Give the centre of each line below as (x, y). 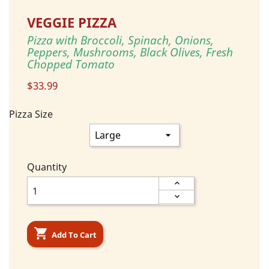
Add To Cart (74, 234)
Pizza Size (31, 114)
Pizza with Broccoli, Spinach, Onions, (120, 41)
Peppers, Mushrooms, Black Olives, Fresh (130, 53)
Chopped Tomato (71, 65)
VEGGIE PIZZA (72, 23)
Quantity (47, 167)
